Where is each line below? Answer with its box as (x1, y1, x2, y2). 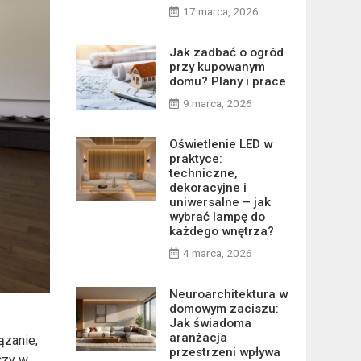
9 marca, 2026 (182, 97, 252, 110)
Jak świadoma (168, 316, 251, 330)
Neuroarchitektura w (168, 287, 288, 301)
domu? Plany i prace (168, 74, 286, 89)
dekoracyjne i (168, 180, 247, 195)
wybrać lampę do (168, 210, 265, 224)
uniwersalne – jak (168, 195, 271, 210)
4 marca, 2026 (182, 247, 252, 259)
